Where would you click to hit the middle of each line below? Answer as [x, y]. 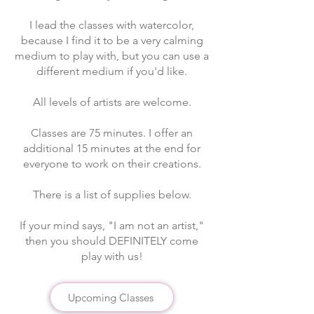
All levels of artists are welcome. [112, 102]
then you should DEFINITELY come [112, 241]
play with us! [112, 256]
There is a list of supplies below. [112, 194]
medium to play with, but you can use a [112, 56]
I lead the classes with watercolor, [112, 25]
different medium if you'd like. [112, 71]
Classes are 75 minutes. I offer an [112, 133]
